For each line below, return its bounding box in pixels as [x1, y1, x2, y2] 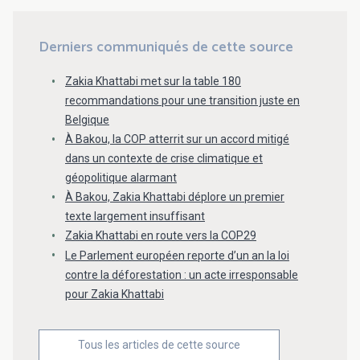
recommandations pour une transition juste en [65, 93, 300, 107]
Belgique [65, 112, 109, 126]
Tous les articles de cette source [78, 337, 240, 351]
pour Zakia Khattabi [65, 287, 164, 301]
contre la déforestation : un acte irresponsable [65, 268, 298, 281]
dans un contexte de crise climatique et [65, 151, 263, 165]
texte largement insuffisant [65, 209, 205, 223]
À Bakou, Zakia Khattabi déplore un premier [65, 190, 284, 203]
